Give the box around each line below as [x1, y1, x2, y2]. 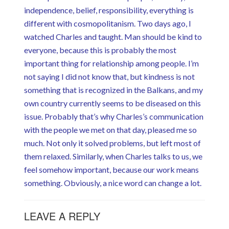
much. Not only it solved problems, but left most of [24, 138, 201, 148]
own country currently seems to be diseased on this [24, 98, 201, 108]
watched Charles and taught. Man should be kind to [24, 31, 202, 41]
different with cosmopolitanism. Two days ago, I [24, 18, 191, 28]
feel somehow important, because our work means [24, 164, 199, 174]
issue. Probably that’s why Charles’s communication [24, 111, 203, 121]
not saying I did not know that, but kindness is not [24, 71, 195, 81]
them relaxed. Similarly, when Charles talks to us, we [24, 151, 202, 161]
